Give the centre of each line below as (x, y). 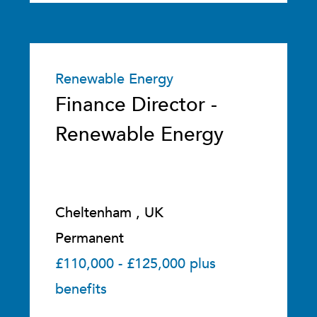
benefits (81, 289)
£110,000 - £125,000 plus (136, 264)
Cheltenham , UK (110, 213)
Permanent (90, 238)
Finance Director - (137, 105)
